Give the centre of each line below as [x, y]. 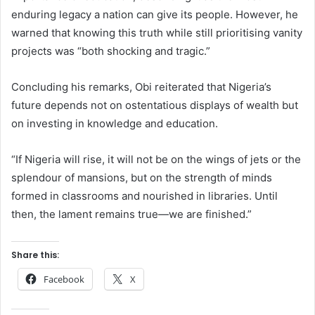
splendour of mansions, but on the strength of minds [142, 177]
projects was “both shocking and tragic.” [111, 51]
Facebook [64, 279]
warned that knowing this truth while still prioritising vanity [157, 32]
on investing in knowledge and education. [115, 123]
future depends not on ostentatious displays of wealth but [155, 105]
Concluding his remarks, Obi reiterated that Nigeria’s [141, 86]
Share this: [35, 255]
